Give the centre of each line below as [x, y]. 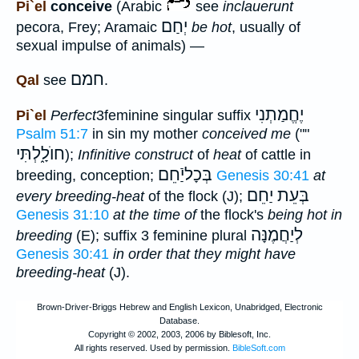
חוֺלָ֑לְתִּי [40, 153]
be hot [212, 27]
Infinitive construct [135, 154]
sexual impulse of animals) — [110, 45]
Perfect [73, 115]
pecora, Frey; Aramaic [89, 27]
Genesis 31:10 [63, 214]
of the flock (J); [196, 196]
